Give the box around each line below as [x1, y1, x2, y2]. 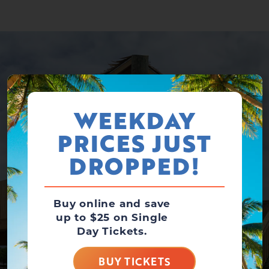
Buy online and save [53, 196, 171, 211]
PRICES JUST [58, 126, 211, 160]
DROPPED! [68, 149, 201, 183]
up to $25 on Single [55, 210, 169, 225]
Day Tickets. [77, 224, 147, 238]
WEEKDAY [73, 103, 196, 138]
